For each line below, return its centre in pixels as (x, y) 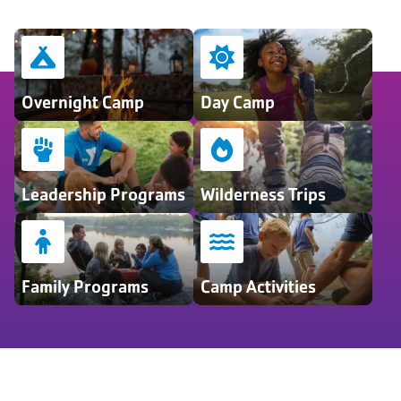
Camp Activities (258, 287)
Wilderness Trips (263, 195)
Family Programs (85, 287)
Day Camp (238, 102)
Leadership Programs (103, 195)
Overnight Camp (83, 102)
